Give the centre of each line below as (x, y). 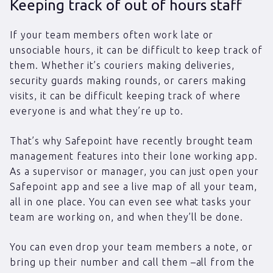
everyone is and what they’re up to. (97, 111)
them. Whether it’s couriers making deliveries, (122, 65)
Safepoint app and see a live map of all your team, (133, 186)
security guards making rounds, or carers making (128, 80)
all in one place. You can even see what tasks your (131, 201)
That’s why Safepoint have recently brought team (132, 140)
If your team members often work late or (112, 34)
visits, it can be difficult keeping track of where (125, 95)
